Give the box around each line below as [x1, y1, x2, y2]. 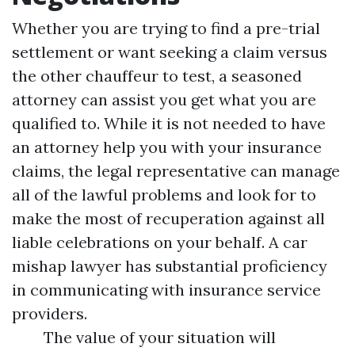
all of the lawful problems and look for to [12, 185, 316, 204]
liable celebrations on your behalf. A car [12, 232, 307, 252]
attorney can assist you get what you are [12, 90, 316, 109]
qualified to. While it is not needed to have [12, 113, 326, 133]
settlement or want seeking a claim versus [12, 42, 327, 62]
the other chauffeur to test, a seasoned [12, 66, 302, 86]
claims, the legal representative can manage [12, 161, 340, 181]
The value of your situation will [44, 327, 276, 347]
